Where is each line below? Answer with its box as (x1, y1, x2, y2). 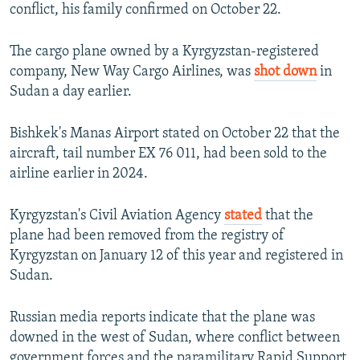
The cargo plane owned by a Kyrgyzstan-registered (10, 44, 319, 60)
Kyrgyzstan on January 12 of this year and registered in (10, 248, 343, 264)
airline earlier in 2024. (10, 166, 148, 182)
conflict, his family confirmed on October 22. (10, 2, 281, 18)
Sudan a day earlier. (10, 84, 132, 100)
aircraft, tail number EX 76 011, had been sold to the (10, 146, 327, 162)
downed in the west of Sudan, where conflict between (10, 330, 340, 346)
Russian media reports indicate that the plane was (10, 310, 315, 326)
